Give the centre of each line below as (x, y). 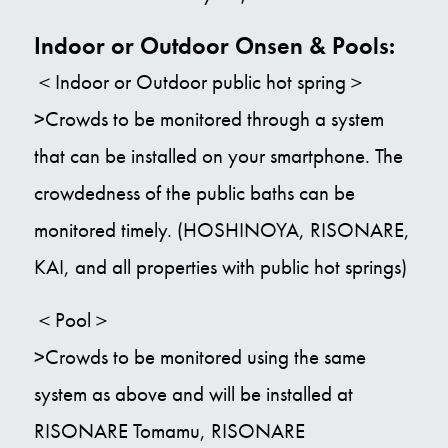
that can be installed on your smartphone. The (218, 156)
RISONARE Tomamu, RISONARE (169, 431)
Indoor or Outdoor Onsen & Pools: (214, 46)
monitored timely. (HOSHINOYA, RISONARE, (221, 230)
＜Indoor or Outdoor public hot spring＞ (200, 82)
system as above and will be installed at (193, 394)
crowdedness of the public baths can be (194, 193)
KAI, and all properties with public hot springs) (220, 267)
